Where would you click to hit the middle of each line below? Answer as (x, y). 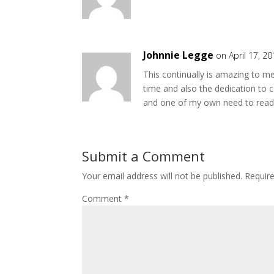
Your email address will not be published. (162, 176)
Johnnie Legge (179, 55)
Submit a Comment (144, 156)
